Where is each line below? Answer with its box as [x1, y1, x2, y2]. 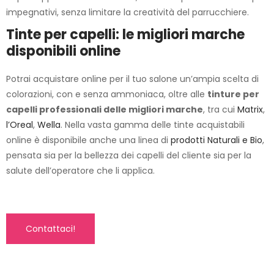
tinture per [207, 88, 259, 100]
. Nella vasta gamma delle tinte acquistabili [61, 119, 245, 131]
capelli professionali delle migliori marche [6, 103, 203, 116]
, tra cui [203, 103, 237, 116]
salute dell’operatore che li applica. [6, 165, 155, 177]
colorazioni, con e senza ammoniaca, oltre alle [6, 88, 207, 100]
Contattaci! [26, 223, 75, 235]
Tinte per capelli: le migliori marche [6, 25, 245, 44]
